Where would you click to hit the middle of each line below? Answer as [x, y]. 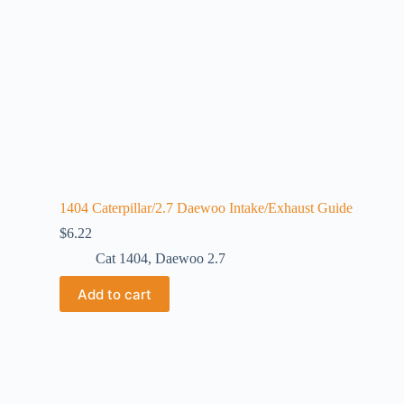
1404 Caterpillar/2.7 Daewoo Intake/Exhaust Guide [206, 208]
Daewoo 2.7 [190, 258]
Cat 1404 [122, 258]
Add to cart [115, 294]
